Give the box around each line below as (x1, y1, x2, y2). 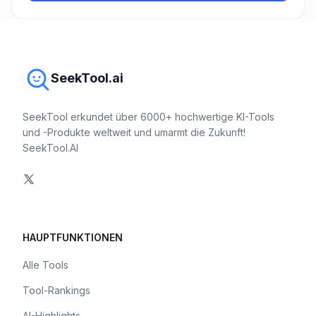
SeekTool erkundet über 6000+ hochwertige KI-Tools (23, 111, 274, 123)
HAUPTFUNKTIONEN (23, 231, 123, 243)
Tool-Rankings (23, 284, 90, 296)
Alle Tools (23, 259, 68, 271)
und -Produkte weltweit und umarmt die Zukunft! (23, 126, 245, 138)
